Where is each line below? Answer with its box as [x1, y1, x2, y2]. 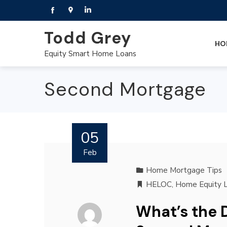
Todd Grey [44, 27, 131, 49]
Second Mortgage [44, 77, 206, 101]
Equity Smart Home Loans [44, 48, 136, 59]
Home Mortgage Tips [145, 165, 222, 175]
